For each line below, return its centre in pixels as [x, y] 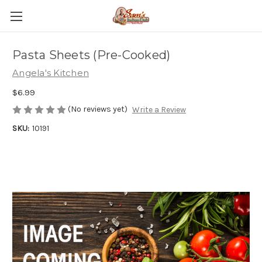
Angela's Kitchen [51, 73]
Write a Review [159, 110]
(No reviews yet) [98, 109]
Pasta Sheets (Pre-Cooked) [92, 55]
